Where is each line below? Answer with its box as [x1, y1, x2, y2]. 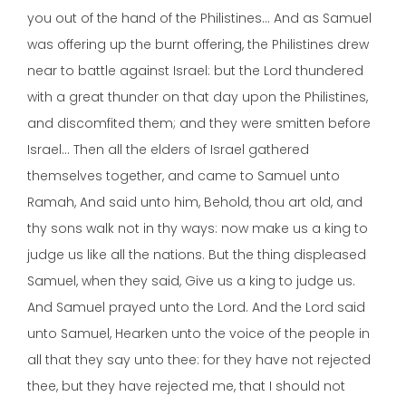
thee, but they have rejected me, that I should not [27, 376, 345, 395]
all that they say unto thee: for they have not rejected [27, 350, 371, 369]
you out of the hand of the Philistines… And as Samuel [27, 8, 372, 27]
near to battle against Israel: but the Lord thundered [27, 61, 363, 80]
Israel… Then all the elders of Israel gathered [27, 140, 309, 159]
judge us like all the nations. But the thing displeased [27, 245, 366, 264]
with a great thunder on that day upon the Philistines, [27, 87, 368, 106]
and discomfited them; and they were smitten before [27, 113, 371, 132]
